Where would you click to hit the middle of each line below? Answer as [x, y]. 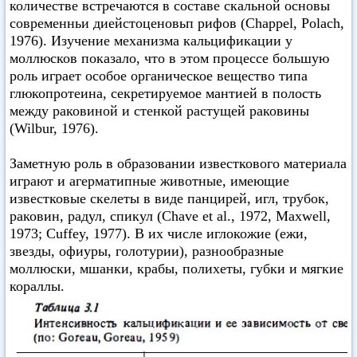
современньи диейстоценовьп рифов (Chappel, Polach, [177, 24]
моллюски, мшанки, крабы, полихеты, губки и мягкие [177, 269]
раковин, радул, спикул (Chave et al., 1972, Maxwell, [170, 216]
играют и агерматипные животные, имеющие [149, 181]
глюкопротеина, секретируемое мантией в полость [165, 94]
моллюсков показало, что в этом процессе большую [169, 59]
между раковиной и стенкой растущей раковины [159, 111]
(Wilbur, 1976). [54, 129]
